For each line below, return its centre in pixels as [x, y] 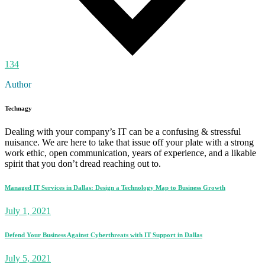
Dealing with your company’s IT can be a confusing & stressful [123, 132]
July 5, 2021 [28, 258]
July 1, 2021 [28, 211]
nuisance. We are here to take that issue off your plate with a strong [129, 143]
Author [18, 85]
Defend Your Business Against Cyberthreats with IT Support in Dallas [104, 235]
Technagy [18, 109]
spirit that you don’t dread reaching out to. [83, 164]
